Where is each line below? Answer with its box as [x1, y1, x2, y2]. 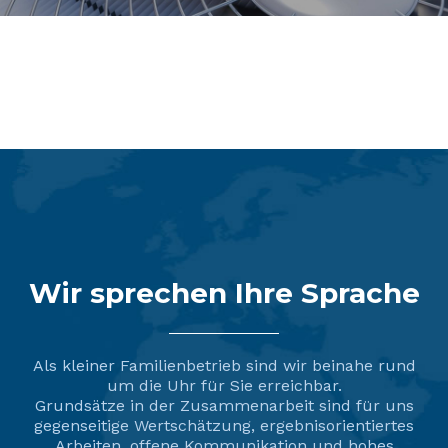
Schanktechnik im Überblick [56, 100, 392, 128]
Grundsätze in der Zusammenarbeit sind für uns [34, 396, 414, 416]
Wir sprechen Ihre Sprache [28, 276, 420, 311]
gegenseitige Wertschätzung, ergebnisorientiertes [34, 416, 414, 436]
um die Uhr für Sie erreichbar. [106, 376, 342, 396]
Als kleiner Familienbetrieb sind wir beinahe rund [32, 356, 416, 376]
